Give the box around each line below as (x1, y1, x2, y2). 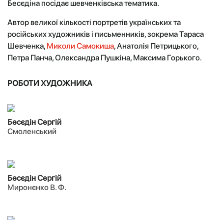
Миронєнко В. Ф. (7, 183, 66, 192)
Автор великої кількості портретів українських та (7, 18, 181, 27)
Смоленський (7, 127, 56, 136)
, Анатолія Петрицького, (114, 41, 199, 51)
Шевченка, (7, 41, 47, 51)
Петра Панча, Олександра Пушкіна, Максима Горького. (7, 53, 203, 62)
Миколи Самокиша (47, 41, 114, 51)
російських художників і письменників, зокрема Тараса (7, 29, 204, 39)
